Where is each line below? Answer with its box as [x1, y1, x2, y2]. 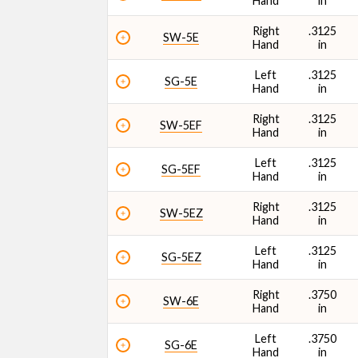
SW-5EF [160, 118, 203, 132]
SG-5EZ [161, 250, 201, 264]
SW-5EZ [159, 206, 203, 220]
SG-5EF [161, 162, 201, 176]
